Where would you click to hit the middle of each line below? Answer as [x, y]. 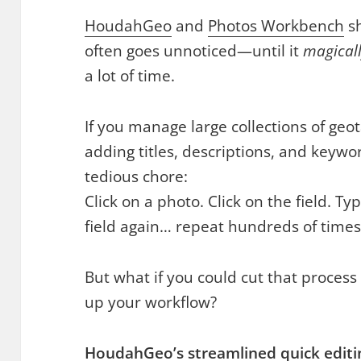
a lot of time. [130, 75]
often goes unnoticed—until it [194, 50]
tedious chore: [137, 176]
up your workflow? [151, 302]
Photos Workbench [276, 25]
